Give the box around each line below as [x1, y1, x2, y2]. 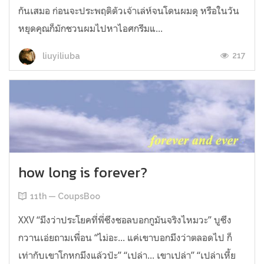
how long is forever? [18, 161, 147, 183]
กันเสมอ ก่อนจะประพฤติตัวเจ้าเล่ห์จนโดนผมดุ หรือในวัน [18, 5, 239, 17]
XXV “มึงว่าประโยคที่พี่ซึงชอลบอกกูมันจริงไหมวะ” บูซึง [18, 213, 232, 226]
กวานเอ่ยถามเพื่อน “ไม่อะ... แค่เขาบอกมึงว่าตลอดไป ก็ [18, 231, 232, 243]
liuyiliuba [41, 51, 80, 61]
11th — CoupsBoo [30, 191, 100, 201]
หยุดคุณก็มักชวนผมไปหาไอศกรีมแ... [18, 22, 163, 35]
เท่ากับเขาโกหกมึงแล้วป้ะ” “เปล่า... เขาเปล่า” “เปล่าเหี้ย [18, 249, 236, 261]
